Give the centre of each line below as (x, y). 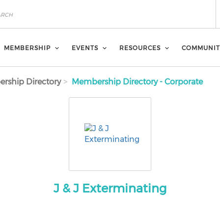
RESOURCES (140, 48)
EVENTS (85, 48)
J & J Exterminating (110, 188)
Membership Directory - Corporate (137, 82)
